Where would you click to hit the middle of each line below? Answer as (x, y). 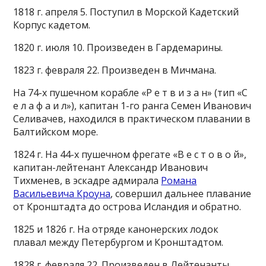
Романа (179, 180)
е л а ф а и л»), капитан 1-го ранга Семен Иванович (132, 106)
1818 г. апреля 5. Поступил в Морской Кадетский (126, 12)
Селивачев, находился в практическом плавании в (132, 119)
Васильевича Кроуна (62, 194)
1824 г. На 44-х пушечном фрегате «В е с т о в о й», (130, 154)
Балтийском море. (56, 132)
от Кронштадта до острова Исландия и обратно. (127, 207)
